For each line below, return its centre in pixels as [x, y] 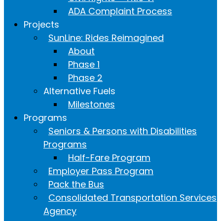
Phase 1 [84, 64]
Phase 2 [85, 77]
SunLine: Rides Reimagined [106, 37]
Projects [41, 24]
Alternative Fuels [79, 91]
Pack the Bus [76, 184]
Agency [60, 211]
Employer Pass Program [101, 171]
